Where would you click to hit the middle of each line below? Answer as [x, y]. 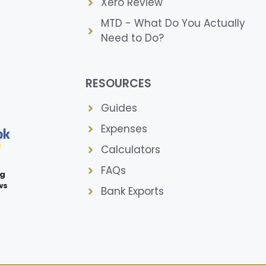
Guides [119, 108]
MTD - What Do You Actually [173, 23]
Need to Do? [132, 38]
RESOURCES [118, 84]
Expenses [124, 129]
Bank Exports [132, 191]
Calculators [130, 150]
